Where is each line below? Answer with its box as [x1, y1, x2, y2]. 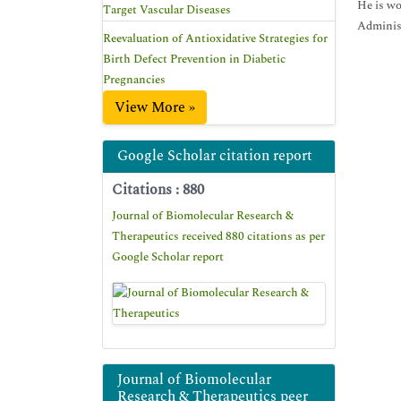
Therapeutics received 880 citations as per [112, 227, 325, 245]
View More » [115, 97, 195, 118]
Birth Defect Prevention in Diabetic [103, 50, 286, 68]
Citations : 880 [112, 179, 204, 200]
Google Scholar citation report [117, 145, 312, 166]
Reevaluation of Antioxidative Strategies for [103, 30, 328, 47]
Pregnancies [103, 71, 166, 89]
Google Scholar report [112, 248, 224, 266]
